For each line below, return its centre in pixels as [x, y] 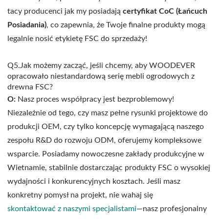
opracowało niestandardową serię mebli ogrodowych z [101, 77]
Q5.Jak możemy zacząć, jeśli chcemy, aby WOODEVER [101, 66]
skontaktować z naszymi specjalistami [72, 209]
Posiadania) [27, 25]
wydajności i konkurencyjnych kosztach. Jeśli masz [94, 182]
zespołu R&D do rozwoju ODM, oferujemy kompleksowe [104, 141]
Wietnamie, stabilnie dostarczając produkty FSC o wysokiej [109, 168]
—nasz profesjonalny [172, 209]
